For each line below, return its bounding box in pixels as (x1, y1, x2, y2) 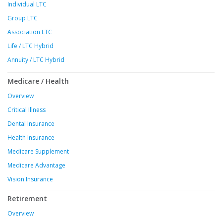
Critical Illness (7, 106, 46, 114)
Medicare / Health (7, 76, 69, 86)
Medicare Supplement (7, 147, 69, 156)
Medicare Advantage (7, 161, 65, 170)
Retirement (7, 194, 47, 204)
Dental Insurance (7, 119, 55, 128)
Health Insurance (7, 133, 55, 142)
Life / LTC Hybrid (7, 42, 54, 51)
